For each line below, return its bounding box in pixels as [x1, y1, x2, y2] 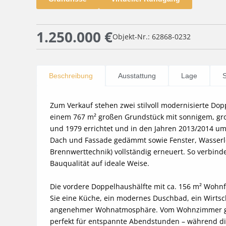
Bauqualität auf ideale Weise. [50, 158, 149, 168]
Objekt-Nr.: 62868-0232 [112, 32, 191, 42]
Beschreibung [49, 72, 93, 80]
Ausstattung [118, 72, 156, 80]
